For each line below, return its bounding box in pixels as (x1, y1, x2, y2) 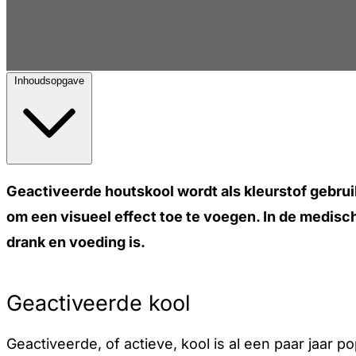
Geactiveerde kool (6, 290, 191, 317)
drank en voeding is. (6, 234, 149, 250)
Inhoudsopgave (14, 75, 84, 87)
